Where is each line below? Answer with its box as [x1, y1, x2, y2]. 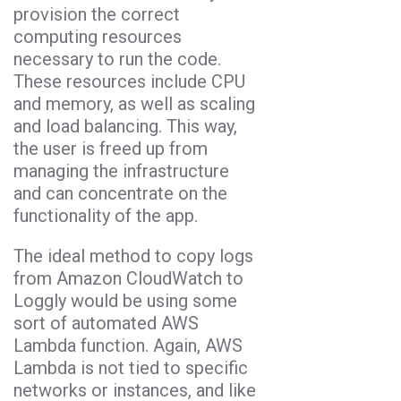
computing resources [13, 26, 182, 48]
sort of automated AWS [13, 312, 199, 335]
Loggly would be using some [13, 290, 237, 312]
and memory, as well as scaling [13, 93, 255, 115]
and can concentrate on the [13, 183, 227, 205]
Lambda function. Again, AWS [13, 335, 243, 357]
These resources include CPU [13, 71, 245, 93]
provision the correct [13, 4, 180, 26]
